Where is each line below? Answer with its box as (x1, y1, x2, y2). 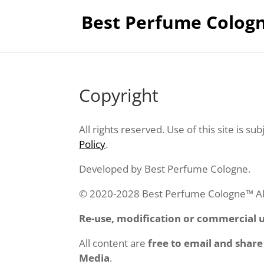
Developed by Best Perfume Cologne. (79, 162, 251, 176)
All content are (79, 236, 148, 250)
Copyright (79, 83, 159, 107)
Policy (79, 137, 106, 151)
